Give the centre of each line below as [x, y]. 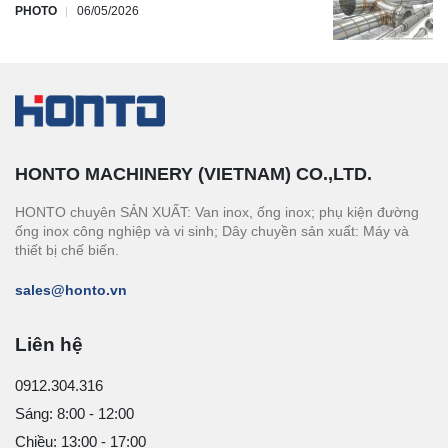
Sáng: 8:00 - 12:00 [74, 414]
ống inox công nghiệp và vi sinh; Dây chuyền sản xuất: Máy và [212, 231]
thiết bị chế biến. [67, 250]
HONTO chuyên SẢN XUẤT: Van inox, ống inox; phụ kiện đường [217, 212]
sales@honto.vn [71, 290]
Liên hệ [49, 345]
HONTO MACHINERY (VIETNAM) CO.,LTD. [193, 174]
